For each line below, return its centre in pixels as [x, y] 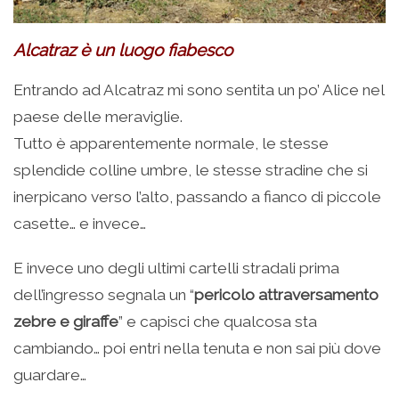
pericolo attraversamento [286, 295]
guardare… [50, 375]
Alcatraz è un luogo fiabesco [123, 50]
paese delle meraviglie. [98, 117]
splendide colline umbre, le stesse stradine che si [191, 171]
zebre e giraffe [66, 322]
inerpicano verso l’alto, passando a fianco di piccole [197, 197]
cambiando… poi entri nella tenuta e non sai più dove [197, 349]
